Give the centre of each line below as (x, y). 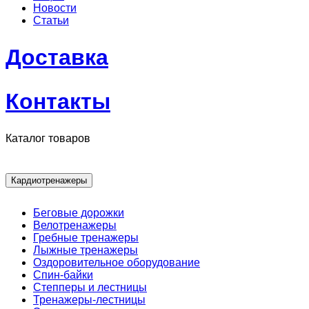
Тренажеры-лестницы (89, 300)
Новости (55, 8)
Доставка (57, 58)
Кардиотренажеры (49, 180)
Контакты (58, 101)
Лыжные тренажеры (86, 250)
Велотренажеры (75, 226)
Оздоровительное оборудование (117, 263)
